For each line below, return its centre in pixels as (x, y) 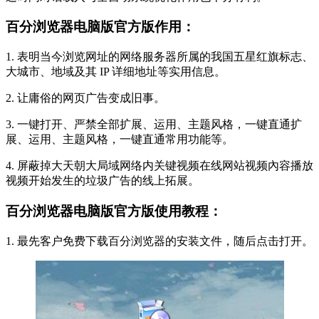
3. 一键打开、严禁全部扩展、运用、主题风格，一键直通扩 (154, 125)
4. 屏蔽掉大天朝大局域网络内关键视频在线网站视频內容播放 (159, 166)
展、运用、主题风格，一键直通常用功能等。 (120, 140)
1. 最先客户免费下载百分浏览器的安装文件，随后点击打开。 (159, 241)
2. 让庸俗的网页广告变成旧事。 (85, 98)
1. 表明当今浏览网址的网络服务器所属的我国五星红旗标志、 (159, 57)
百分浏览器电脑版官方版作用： (100, 27)
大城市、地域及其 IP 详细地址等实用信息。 (116, 72)
